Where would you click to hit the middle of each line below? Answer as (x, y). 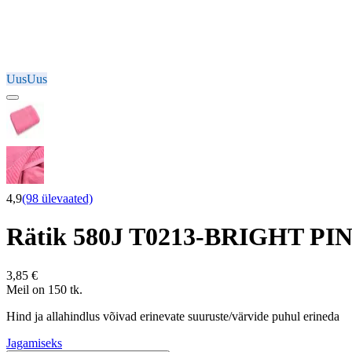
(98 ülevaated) (57, 198)
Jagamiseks (34, 343)
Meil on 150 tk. (44, 289)
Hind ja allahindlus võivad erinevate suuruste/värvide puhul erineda (173, 316)
